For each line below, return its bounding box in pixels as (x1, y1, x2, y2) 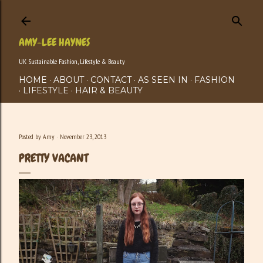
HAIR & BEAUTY (75, 85, 143, 96)
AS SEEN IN (138, 75, 188, 85)
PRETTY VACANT (19, 150, 88, 166)
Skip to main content (78, 8, 185, 21)
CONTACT (90, 75, 131, 85)
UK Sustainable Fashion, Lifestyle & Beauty (19, 57, 125, 66)
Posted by (19, 132, 43, 141)
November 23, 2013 (60, 132, 106, 141)
